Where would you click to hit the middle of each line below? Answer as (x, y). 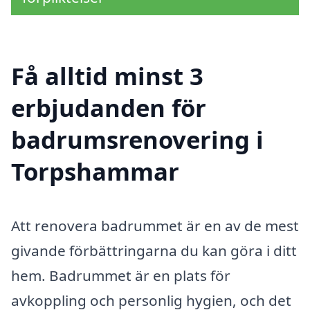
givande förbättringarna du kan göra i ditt (154, 251)
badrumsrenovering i (137, 140)
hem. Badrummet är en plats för (121, 276)
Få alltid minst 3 (107, 76)
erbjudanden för (109, 108)
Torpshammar (95, 172)
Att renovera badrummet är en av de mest (155, 226)
